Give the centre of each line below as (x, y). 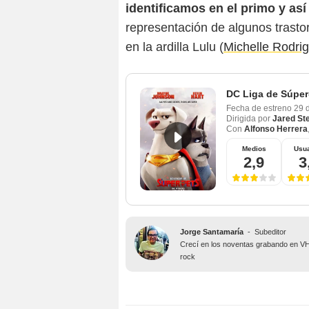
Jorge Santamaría (212, 232)
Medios (254, 149)
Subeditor (270, 232)
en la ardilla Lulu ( (175, 47)
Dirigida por (248, 119)
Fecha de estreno (259, 108)
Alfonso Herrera (276, 129)
